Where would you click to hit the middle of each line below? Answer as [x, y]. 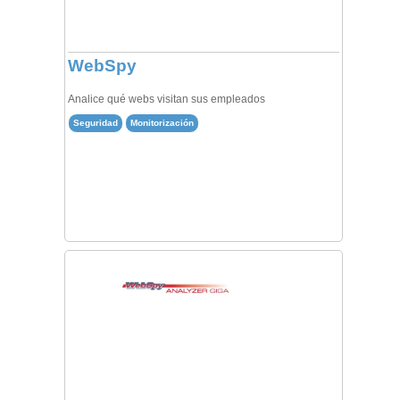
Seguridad [95, 123]
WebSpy [102, 65]
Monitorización [162, 123]
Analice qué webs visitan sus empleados [166, 100]
